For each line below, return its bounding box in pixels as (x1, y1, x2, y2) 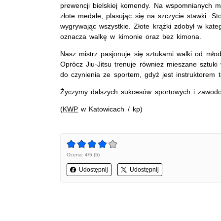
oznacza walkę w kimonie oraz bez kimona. (60, 32, 202, 40)
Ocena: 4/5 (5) (67, 151, 100, 157)
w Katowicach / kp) (78, 105, 143, 113)
